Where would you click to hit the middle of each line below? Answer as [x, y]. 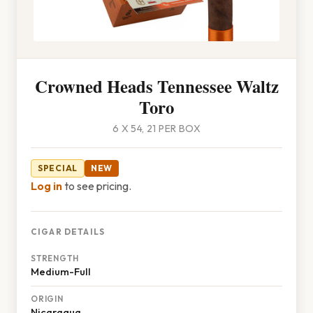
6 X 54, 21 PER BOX [156, 129]
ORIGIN [47, 299]
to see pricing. [97, 186]
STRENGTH [55, 258]
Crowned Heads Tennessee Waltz [156, 86]
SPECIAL [58, 168]
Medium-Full [61, 271]
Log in [46, 186]
